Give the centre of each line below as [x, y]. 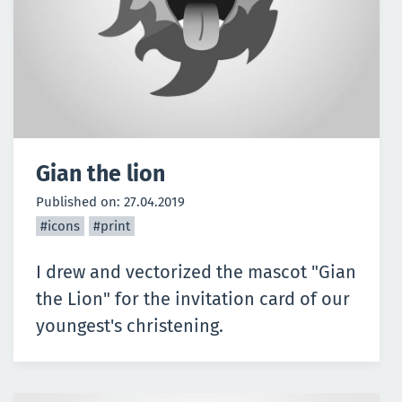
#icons [60, 227]
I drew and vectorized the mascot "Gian [196, 272]
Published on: [80, 202]
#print [112, 227]
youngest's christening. [130, 326]
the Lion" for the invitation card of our [193, 299]
